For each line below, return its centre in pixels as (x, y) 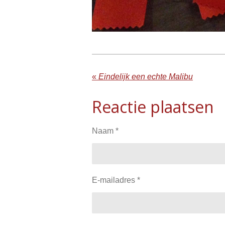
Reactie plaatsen (153, 107)
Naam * (105, 131)
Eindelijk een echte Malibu (146, 77)
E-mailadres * (116, 180)
